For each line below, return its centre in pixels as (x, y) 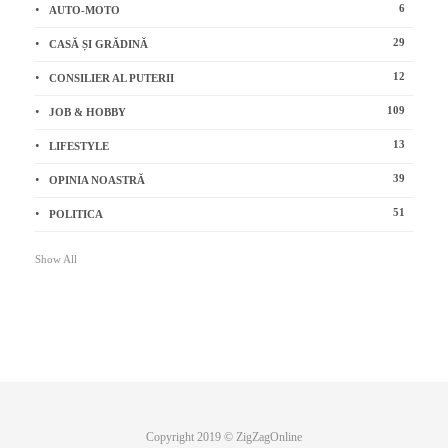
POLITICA (76, 214)
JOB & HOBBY (87, 112)
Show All (56, 258)
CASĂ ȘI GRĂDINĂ (98, 44)
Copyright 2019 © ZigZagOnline (224, 436)
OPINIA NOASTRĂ (97, 180)
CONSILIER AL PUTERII (111, 78)
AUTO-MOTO (84, 10)
